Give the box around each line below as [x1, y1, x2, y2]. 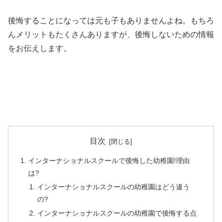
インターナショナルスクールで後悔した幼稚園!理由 [28, 157, 190, 165]
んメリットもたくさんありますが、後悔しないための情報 [8, 30, 214, 39]
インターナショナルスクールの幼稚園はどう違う [37, 183, 190, 191]
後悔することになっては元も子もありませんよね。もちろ [8, 16, 214, 25]
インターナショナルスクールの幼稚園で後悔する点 [37, 209, 197, 218]
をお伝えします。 [8, 44, 71, 53]
